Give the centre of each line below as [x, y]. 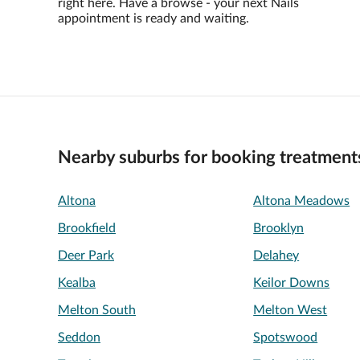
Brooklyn [279, 229]
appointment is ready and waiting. [153, 18]
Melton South [97, 311]
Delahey [276, 256]
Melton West [290, 311]
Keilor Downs [292, 283]
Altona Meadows [302, 201]
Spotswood [286, 338]
